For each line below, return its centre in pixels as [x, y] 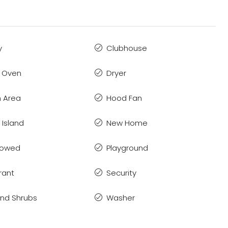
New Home [127, 123]
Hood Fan [124, 98]
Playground [127, 148]
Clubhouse [126, 48]
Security [121, 173]
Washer [120, 198]
